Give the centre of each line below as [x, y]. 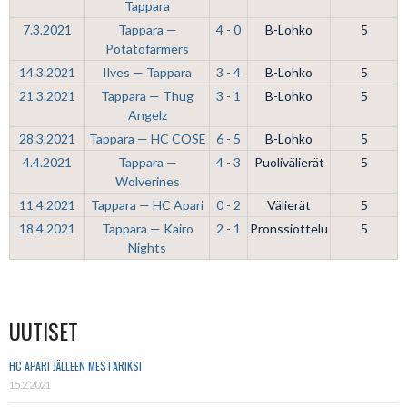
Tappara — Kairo [147, 228]
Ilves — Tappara [147, 72]
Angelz [147, 115]
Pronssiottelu [289, 228]
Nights [147, 248]
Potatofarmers [147, 49]
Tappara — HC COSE [147, 139]
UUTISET [44, 331]
